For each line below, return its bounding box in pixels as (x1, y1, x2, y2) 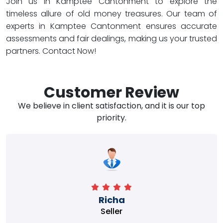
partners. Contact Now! (6, 45, 96, 57)
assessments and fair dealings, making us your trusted (6, 33, 217, 44)
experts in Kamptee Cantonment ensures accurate (6, 20, 217, 32)
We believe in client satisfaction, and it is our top (18, 100, 205, 111)
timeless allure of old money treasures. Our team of (6, 8, 217, 19)
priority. (97, 112, 126, 123)
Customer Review (44, 82, 179, 103)
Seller (101, 206, 122, 217)
